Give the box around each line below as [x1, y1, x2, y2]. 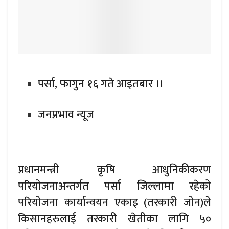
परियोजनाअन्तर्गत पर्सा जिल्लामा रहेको [18, 177, 211, 196]
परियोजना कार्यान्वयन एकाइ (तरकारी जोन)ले [18, 194, 211, 212]
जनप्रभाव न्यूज [37, 106, 94, 124]
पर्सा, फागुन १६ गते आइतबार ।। [37, 75, 164, 93]
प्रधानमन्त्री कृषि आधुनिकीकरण [18, 161, 211, 179]
